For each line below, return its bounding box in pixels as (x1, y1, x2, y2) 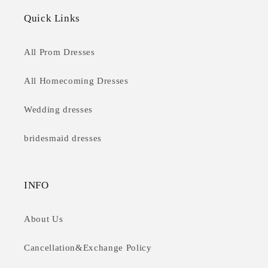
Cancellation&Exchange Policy (24, 242, 152, 253)
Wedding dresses (24, 104, 93, 115)
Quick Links (24, 13, 80, 25)
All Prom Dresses (24, 47, 95, 57)
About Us (24, 214, 63, 224)
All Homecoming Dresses (24, 75, 129, 86)
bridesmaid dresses (24, 133, 102, 144)
